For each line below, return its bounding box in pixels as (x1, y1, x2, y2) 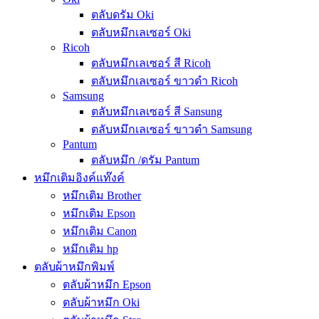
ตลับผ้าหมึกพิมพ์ (34, 261, 115, 273)
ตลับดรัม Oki (91, 9, 154, 21)
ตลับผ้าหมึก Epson (63, 278, 151, 291)
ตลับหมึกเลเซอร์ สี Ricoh (91, 57, 211, 69)
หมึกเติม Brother (63, 189, 141, 202)
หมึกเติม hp (63, 243, 118, 255)
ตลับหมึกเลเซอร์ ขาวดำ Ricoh (91, 75, 238, 87)
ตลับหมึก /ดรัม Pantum (91, 154, 199, 166)
